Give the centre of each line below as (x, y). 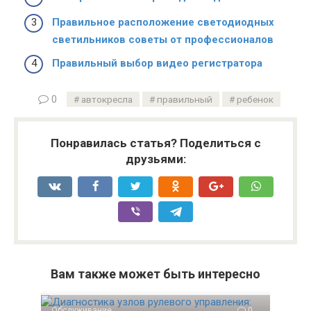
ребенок (255, 99)
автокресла (107, 99)
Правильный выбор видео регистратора (157, 63)
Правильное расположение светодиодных (163, 23)
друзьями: (155, 159)
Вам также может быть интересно (155, 274)
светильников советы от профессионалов (163, 40)
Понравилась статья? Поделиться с (155, 143)
